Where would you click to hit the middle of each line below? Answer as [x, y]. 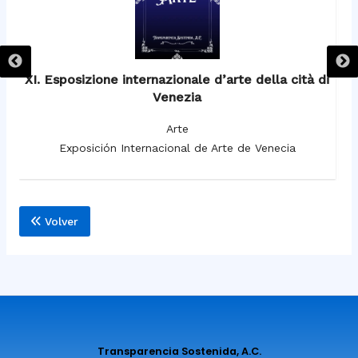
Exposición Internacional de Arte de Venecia [177, 148]
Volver [59, 222]
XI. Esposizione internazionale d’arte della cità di [177, 80]
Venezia [177, 97]
